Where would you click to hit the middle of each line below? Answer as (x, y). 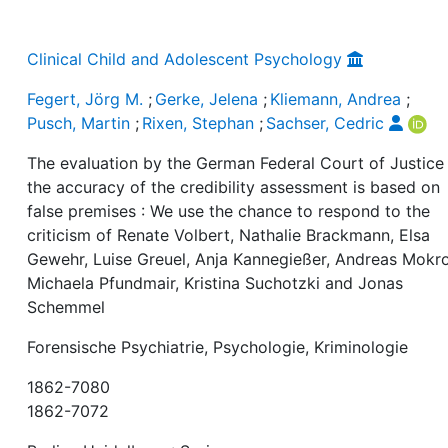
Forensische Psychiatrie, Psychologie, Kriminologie (218, 347)
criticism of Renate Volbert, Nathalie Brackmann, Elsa (229, 235)
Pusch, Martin (79, 123)
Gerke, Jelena (207, 99)
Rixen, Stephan (198, 123)
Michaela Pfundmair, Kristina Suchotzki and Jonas (215, 283)
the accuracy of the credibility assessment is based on (234, 187)
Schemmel (66, 307)
